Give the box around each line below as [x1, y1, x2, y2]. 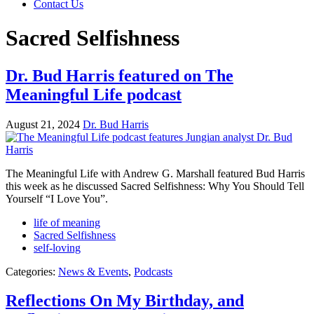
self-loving [34, 241, 81, 254]
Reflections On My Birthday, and [6, 292, 244, 310]
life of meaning [34, 216, 100, 228]
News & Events [58, 265, 128, 278]
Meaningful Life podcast [6, 85, 182, 104]
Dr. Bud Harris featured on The [6, 66, 233, 85]
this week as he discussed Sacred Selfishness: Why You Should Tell [6, 179, 304, 192]
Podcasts [134, 265, 172, 278]
